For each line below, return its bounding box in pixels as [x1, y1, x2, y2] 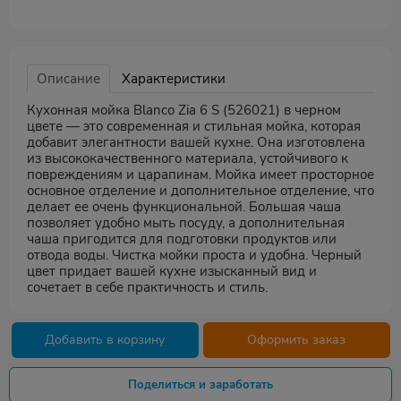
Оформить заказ [247, 331, 346, 348]
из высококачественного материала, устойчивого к [27, 149, 348, 167]
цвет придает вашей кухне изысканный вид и [27, 262, 317, 280]
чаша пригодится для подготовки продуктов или [27, 230, 337, 248]
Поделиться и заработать [128, 377, 273, 393]
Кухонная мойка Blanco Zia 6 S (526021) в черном [27, 101, 341, 119]
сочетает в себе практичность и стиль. [27, 278, 268, 296]
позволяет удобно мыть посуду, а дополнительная [27, 214, 345, 232]
